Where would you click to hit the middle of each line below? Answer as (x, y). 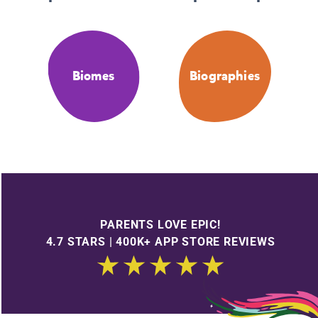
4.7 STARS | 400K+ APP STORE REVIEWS (160, 241)
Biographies (225, 76)
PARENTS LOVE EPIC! (160, 224)
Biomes (93, 76)
